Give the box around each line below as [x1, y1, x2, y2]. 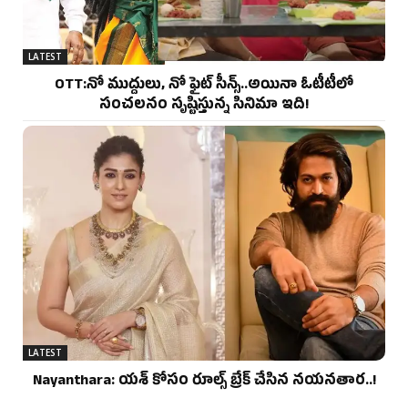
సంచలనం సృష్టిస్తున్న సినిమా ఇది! [99, 95, 309, 117]
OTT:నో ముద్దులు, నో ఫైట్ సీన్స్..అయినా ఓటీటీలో [55, 75, 353, 97]
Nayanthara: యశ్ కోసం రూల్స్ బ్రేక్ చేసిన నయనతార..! [32, 372, 376, 394]
